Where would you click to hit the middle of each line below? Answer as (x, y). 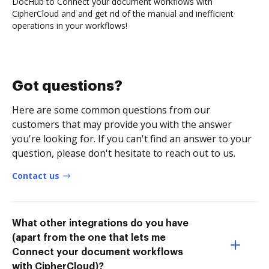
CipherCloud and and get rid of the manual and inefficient (123, 13)
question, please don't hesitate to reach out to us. (124, 153)
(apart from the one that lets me (89, 237)
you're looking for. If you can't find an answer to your (132, 138)
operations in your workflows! (70, 25)
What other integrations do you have (100, 223)
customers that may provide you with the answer (122, 124)
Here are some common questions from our (111, 110)
